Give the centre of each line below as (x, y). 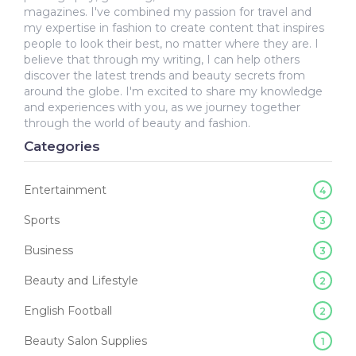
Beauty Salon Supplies (85, 341)
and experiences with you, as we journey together (162, 107)
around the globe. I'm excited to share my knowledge (173, 91)
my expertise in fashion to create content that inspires (174, 27)
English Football (68, 310)
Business (48, 250)
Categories (62, 146)
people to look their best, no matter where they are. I (171, 43)
